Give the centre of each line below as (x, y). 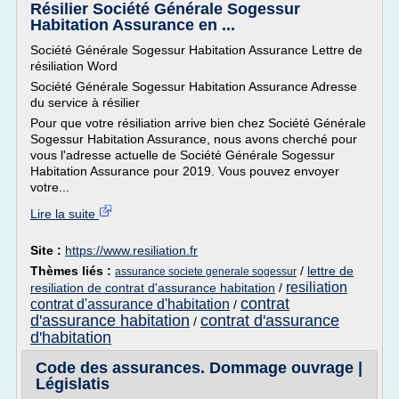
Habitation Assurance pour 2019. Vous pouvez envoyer (185, 171)
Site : (48, 250)
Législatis (73, 384)
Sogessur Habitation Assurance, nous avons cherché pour (194, 139)
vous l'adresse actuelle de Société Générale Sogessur (183, 155)
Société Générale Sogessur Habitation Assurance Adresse (194, 86)
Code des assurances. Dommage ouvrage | (199, 368)
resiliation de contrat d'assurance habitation (153, 288)
